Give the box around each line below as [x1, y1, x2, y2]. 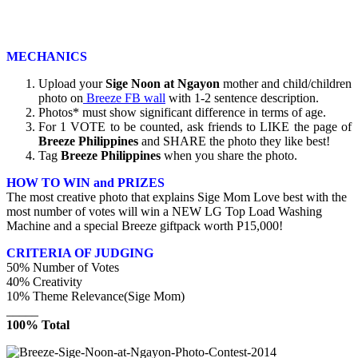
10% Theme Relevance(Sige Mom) [6, 288, 185, 303]
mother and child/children [220, 76, 352, 90]
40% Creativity [6, 274, 82, 288]
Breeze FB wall [83, 90, 165, 105]
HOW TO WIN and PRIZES [6, 175, 165, 189]
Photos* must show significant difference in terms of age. [38, 105, 326, 119]
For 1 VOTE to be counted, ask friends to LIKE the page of [38, 119, 352, 133]
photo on [38, 90, 83, 105]
